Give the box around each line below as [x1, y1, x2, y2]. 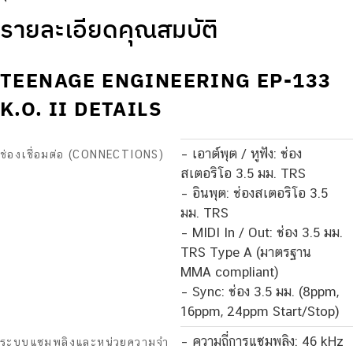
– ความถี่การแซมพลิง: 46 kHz [180, 333, 344, 350]
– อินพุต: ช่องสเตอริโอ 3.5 [180, 185, 328, 202]
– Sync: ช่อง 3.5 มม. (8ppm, [180, 284, 339, 300]
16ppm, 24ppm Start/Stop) [180, 303, 340, 320]
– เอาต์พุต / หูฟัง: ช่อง [180, 146, 302, 162]
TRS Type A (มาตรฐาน [180, 244, 311, 261]
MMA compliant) [180, 264, 279, 281]
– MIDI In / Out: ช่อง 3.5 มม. [180, 225, 343, 241]
